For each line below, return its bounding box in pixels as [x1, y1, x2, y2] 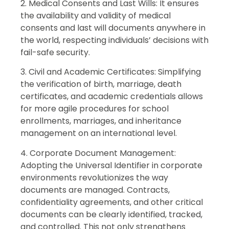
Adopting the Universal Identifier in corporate [20, 159, 202, 171]
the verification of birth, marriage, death [20, 78, 181, 90]
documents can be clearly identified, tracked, [20, 208, 202, 220]
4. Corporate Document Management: [20, 147, 176, 159]
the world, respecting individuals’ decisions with [20, 34, 209, 46]
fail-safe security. [20, 46, 90, 58]
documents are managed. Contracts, [20, 184, 170, 196]
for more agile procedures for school [20, 103, 169, 115]
